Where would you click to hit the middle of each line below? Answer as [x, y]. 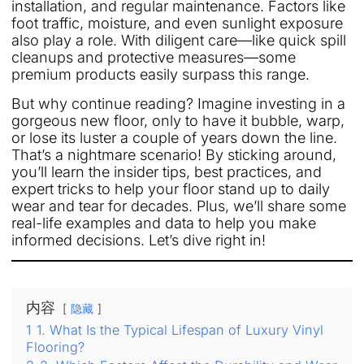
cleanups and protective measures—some [154, 58]
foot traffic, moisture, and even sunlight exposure [177, 24]
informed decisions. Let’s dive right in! [139, 240]
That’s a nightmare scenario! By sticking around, [174, 154]
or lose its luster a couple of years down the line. [174, 137]
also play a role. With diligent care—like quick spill [179, 41]
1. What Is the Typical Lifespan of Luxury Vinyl [180, 329]
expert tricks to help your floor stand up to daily [171, 188]
